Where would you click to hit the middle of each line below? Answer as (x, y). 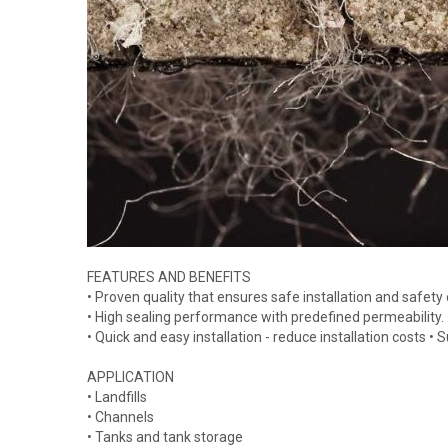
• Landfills (117, 396)
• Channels (120, 416)
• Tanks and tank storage (165, 436)
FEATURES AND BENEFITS (169, 276)
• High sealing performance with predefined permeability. (265, 316)
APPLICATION (130, 376)
